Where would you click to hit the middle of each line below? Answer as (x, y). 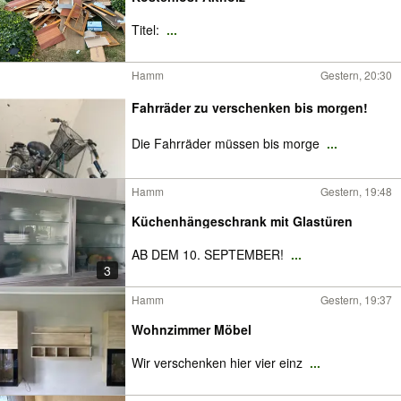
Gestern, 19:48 (356, 191)
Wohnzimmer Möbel (192, 329)
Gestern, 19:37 (356, 299)
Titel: (147, 30)
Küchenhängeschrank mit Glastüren (242, 221)
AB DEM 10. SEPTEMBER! (209, 254)
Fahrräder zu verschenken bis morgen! (250, 107)
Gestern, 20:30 (356, 75)
